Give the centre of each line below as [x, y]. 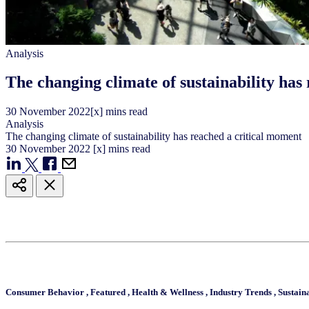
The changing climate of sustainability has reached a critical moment [153, 137]
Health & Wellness [169, 292]
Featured [109, 292]
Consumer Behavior [46, 292]
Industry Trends [242, 292]
